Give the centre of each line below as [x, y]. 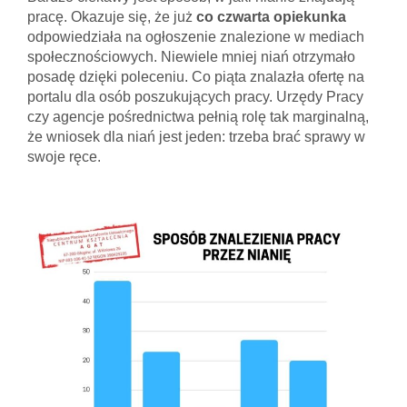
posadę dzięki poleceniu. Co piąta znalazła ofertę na [196, 76]
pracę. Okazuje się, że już [112, 16]
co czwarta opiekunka [271, 16]
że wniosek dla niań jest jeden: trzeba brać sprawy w [196, 136]
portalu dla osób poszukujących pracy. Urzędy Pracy [195, 96]
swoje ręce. [64, 156]
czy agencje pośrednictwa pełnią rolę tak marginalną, [198, 116]
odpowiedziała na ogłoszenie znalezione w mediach [196, 36]
